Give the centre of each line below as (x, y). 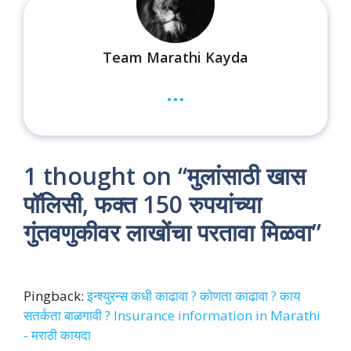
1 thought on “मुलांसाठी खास (165, 175)
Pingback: (55, 295)
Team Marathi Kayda (175, 57)
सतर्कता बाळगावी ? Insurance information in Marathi (172, 315)
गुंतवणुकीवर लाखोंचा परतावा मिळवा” (172, 232)
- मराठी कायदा (57, 335)
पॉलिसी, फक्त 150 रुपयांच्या (143, 204)
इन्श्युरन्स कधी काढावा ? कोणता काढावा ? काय (194, 295)
